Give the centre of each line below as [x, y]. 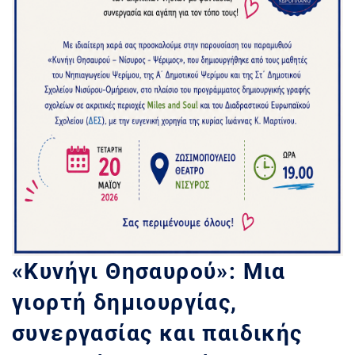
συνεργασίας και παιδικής [157, 334]
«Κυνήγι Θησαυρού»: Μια [149, 272]
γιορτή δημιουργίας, [125, 303]
